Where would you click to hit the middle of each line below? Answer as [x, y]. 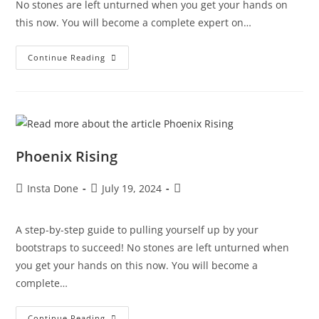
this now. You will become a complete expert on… [134, 22]
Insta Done [53, 188]
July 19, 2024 [132, 188]
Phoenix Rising [67, 156]
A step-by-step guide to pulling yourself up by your [137, 229]
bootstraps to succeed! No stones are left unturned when [153, 247]
